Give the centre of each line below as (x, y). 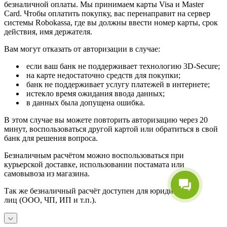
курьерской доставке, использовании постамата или (94, 165)
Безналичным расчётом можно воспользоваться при (94, 156)
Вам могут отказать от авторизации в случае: (82, 49)
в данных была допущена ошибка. (85, 103)
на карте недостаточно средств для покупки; (102, 75)
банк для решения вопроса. (51, 138)
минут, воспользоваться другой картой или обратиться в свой (111, 129)
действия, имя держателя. (48, 32)
